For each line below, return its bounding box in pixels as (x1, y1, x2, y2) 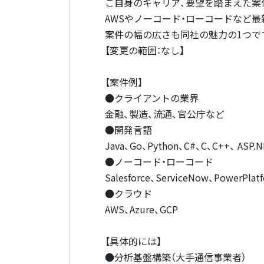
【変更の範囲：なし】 (105, 43, 184, 57)
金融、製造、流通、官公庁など (105, 107, 225, 121)
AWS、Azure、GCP (105, 202, 178, 216)
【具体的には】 (105, 234, 161, 248)
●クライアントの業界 (105, 91, 199, 105)
